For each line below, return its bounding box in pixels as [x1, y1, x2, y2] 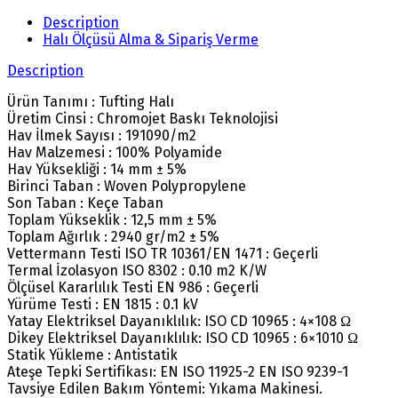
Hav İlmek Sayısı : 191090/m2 [7, 126, 196, 144]
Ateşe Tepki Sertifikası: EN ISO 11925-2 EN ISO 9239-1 [7, 362, 348, 380]
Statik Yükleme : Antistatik [7, 346, 178, 363]
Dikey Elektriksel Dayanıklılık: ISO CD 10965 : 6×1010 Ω [7, 329, 358, 346]
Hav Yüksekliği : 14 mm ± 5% [7, 160, 187, 178]
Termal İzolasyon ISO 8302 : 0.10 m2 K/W [7, 261, 267, 279]
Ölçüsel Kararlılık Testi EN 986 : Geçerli [7, 278, 259, 296]
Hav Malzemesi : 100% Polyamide [7, 143, 222, 161]
